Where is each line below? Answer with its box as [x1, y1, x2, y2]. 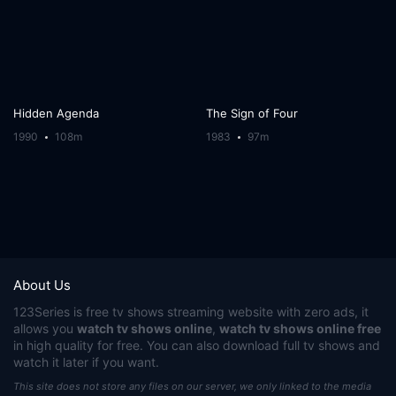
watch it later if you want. [13, 354, 159, 369]
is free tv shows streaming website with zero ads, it [70, 303, 369, 319]
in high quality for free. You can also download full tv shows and [13, 337, 380, 353]
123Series [13, 303, 70, 319]
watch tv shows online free [219, 320, 381, 336]
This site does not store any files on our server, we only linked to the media [13, 379, 371, 392]
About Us [13, 276, 71, 293]
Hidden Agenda [13, 105, 100, 120]
